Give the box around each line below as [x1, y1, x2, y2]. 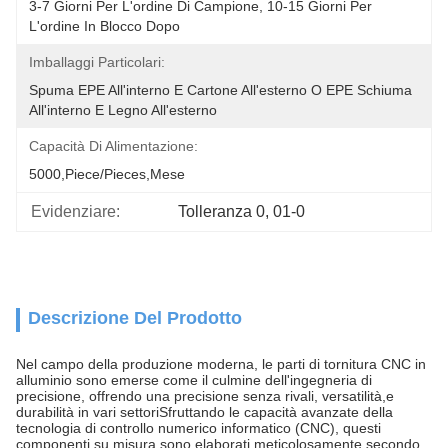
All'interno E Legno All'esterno [29, 102, 217, 118]
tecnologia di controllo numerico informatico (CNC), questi [16, 420, 381, 436]
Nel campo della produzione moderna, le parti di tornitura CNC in [16, 356, 426, 372]
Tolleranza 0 [178, 203, 266, 220]
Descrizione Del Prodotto [28, 308, 242, 328]
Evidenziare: [31, 203, 120, 220]
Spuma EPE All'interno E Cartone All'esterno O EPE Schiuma [29, 82, 412, 98]
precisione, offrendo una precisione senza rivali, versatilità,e [16, 388, 394, 404]
